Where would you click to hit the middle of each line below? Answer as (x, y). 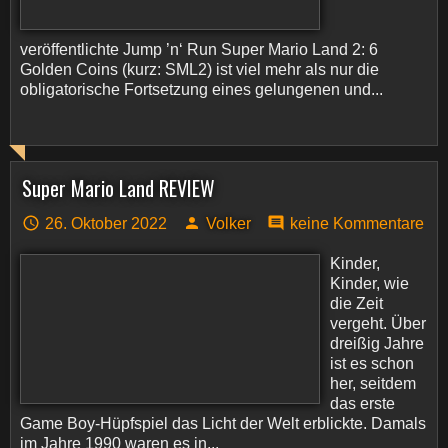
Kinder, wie (369, 283)
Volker (228, 223)
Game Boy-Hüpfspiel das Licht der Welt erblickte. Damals (223, 423)
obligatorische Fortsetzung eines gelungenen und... (201, 89)
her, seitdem (373, 383)
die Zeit (356, 303)
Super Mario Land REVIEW (118, 188)
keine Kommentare (357, 223)
